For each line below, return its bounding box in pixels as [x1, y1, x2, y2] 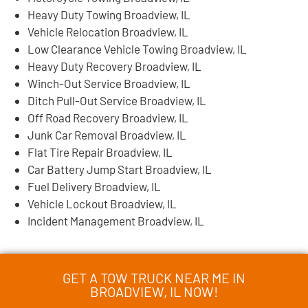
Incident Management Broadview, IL [27, 213, 204, 228]
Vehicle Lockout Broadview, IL [27, 196, 177, 210]
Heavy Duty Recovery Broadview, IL [27, 58, 201, 73]
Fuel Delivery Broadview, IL [27, 179, 161, 193]
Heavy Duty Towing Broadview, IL [27, 7, 190, 21]
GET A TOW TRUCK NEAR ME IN [63, 269, 245, 286]
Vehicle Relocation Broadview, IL [27, 24, 188, 38]
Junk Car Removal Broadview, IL [27, 127, 186, 142]
